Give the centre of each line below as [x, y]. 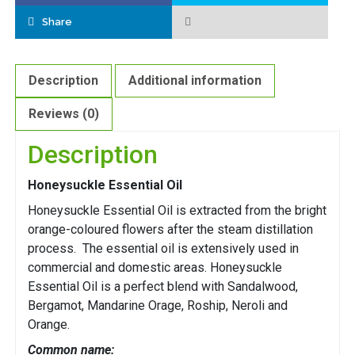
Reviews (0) [64, 114]
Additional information [195, 81]
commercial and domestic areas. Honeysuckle [155, 268]
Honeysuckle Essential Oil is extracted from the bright [177, 211]
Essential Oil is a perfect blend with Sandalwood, [163, 287]
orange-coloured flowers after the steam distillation [170, 230]
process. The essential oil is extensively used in [163, 249]
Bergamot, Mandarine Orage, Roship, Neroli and [158, 306]
